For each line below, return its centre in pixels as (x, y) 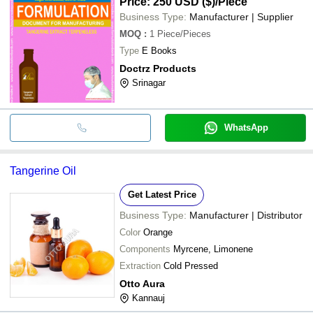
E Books (159, 50)
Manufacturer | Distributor (246, 215)
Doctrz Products (158, 68)
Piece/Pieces (184, 34)
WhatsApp (246, 127)
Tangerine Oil (43, 170)
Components (145, 249)
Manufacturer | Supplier (241, 16)
